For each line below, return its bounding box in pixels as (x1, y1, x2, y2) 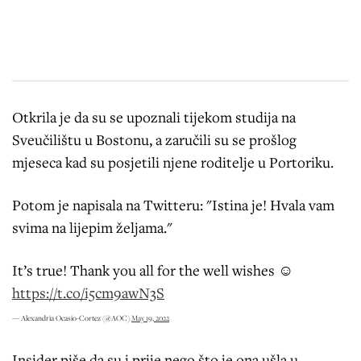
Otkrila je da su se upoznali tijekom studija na (12, 106, 296, 127)
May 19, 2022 (131, 312, 169, 323)
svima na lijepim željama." (12, 217, 172, 237)
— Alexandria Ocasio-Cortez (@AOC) (12, 312, 131, 323)
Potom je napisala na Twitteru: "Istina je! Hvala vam (12, 194, 334, 214)
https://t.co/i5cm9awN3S (12, 282, 164, 302)
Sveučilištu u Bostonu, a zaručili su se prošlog (12, 129, 297, 149)
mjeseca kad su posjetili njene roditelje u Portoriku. (12, 151, 334, 172)
